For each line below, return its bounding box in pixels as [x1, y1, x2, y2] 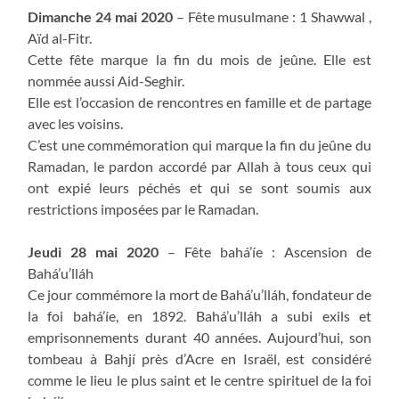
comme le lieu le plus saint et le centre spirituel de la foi [28, 370, 371, 388]
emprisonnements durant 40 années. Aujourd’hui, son [28, 328, 371, 346]
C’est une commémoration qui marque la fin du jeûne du [28, 135, 371, 153]
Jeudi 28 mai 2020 [28, 242, 159, 260]
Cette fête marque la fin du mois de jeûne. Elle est [28, 50, 371, 68]
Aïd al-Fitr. [28, 28, 92, 46]
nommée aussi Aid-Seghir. [28, 71, 184, 89]
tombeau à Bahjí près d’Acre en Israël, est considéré [28, 349, 371, 367]
